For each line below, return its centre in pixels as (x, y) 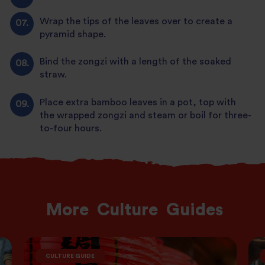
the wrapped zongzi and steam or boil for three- (146, 115)
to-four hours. (71, 128)
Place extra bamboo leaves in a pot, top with (138, 102)
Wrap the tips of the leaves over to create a (136, 21)
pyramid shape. (73, 34)
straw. (54, 75)
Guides (195, 210)
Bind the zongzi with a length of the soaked (136, 62)
